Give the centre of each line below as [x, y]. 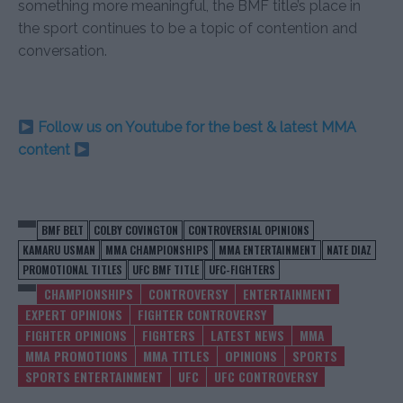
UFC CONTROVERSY [266, 376]
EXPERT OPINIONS [74, 314]
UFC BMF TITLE [166, 269]
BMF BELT [63, 229]
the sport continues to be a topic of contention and [188, 28]
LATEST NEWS [247, 335]
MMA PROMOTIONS [76, 355]
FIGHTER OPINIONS [76, 335]
